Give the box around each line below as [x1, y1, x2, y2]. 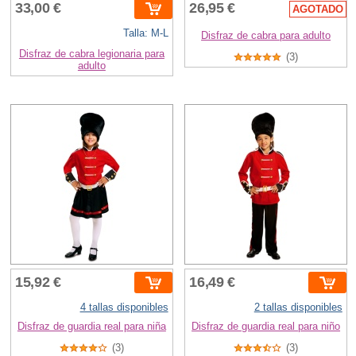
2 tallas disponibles [253, 301, 342, 313]
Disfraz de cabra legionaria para [18, 48, 164, 60]
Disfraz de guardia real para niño [192, 320, 341, 332]
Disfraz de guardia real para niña [17, 320, 166, 332]
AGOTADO [292, 3, 343, 15]
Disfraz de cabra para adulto [201, 29, 331, 41]
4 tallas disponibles [79, 301, 168, 313]
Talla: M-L [122, 27, 168, 39]
